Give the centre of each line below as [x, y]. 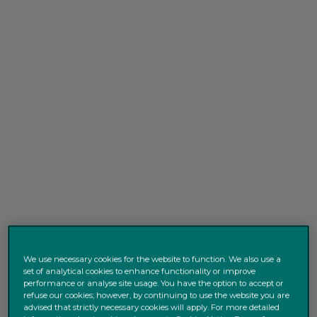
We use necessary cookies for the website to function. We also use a [152, 259]
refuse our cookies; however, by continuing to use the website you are [157, 295]
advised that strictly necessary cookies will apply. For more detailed [152, 307]
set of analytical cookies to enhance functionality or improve [140, 271]
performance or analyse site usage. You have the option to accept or [154, 283]
